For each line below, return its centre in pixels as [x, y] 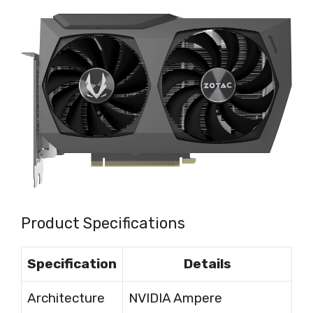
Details [207, 264]
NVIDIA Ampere [175, 298]
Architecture [66, 298]
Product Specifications [103, 224]
